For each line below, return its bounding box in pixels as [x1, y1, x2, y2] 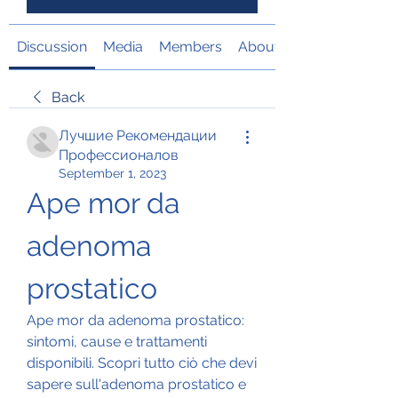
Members [159, 37, 222, 55]
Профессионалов [59, 146, 179, 163]
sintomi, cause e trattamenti [27, 332, 207, 350]
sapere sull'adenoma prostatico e [27, 375, 246, 393]
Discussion [17, 37, 87, 55]
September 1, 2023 [59, 165, 166, 180]
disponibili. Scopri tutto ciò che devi [27, 354, 257, 371]
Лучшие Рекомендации [59, 126, 217, 144]
